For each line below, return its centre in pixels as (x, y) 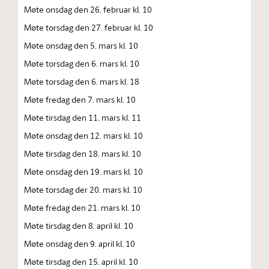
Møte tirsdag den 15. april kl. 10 (81, 261)
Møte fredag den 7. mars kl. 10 (80, 99)
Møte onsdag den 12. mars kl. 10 (83, 135)
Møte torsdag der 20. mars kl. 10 (83, 189)
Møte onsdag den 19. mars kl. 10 (83, 171)
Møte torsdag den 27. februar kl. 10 (89, 27)
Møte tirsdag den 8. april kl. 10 (79, 225)
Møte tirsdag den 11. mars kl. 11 (83, 117)
